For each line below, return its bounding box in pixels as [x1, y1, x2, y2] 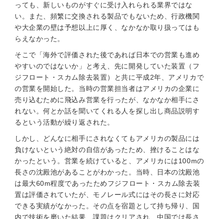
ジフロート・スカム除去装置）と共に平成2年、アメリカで [15, 73, 204, 81]
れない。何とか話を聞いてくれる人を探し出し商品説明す [15, 107, 200, 115]
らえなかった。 [15, 35, 65, 43]
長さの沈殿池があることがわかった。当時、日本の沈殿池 [15, 168, 200, 176]
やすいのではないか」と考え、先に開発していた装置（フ [15, 62, 200, 70]
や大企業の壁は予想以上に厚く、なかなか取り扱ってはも [15, 23, 200, 31]
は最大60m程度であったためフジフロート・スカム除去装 [15, 179, 200, 187]
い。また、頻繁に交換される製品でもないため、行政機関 [15, 12, 200, 20]
